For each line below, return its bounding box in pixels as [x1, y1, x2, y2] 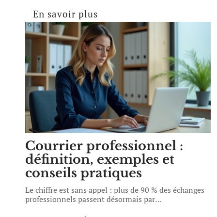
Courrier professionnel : [25, 138, 183, 154]
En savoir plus [33, 8, 98, 20]
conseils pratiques [25, 165, 142, 181]
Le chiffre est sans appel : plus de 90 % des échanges [25, 185, 204, 195]
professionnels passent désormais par [25, 194, 155, 204]
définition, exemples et [25, 152, 174, 167]
